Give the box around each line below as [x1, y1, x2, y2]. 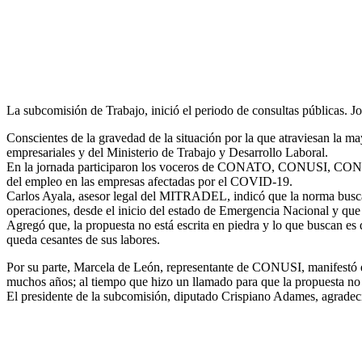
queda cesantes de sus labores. [6, 233, 160, 247]
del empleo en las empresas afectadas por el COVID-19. [6, 175, 293, 189]
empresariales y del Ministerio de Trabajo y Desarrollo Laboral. [6, 145, 328, 160]
